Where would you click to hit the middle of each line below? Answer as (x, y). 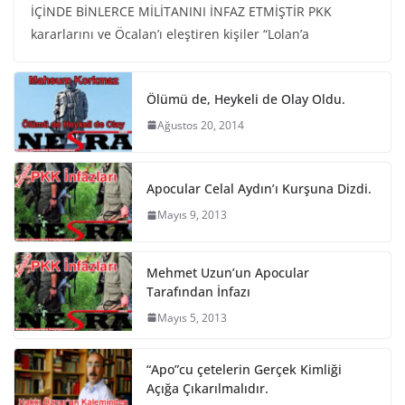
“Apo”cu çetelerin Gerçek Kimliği (244, 369)
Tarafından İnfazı (198, 291)
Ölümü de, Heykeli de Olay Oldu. (246, 99)
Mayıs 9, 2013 (192, 215)
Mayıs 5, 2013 (192, 317)
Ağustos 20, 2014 (201, 125)
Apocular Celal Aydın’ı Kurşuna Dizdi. (259, 189)
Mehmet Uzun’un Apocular (228, 272)
